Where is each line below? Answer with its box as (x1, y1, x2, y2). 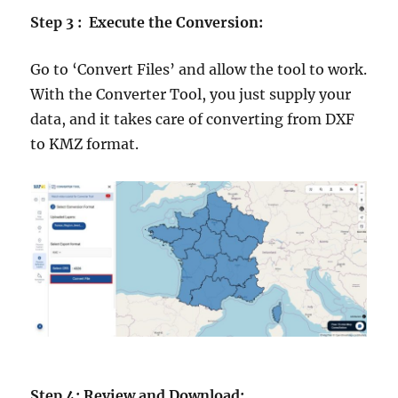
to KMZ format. (30, 134, 139, 153)
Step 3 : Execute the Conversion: (30, 12, 264, 31)
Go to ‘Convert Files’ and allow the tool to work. (30, 60, 368, 78)
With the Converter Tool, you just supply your (30, 84, 352, 103)
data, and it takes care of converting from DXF (30, 109, 355, 128)
